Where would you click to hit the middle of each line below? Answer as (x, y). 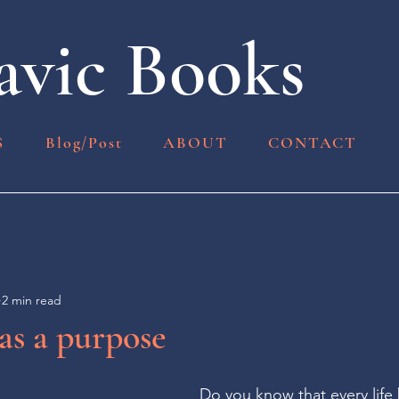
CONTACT (313, 142)
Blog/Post (84, 142)
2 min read (32, 300)
